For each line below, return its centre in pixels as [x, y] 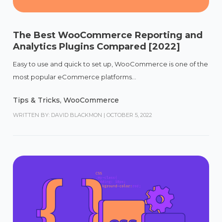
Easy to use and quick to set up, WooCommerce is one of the [111, 64]
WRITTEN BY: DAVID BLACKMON [58, 115]
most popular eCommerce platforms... [75, 77]
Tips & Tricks [37, 100]
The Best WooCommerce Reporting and [108, 35]
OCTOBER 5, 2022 [130, 115]
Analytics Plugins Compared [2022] [97, 46]
